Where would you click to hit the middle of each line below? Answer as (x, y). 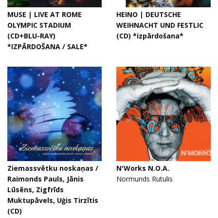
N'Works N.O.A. (143, 168)
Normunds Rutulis (145, 179)
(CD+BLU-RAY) (31, 36)
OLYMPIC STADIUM (39, 25)
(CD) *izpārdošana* (150, 36)
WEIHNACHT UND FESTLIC (160, 25)
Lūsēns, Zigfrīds (36, 190)
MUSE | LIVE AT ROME (45, 14)
